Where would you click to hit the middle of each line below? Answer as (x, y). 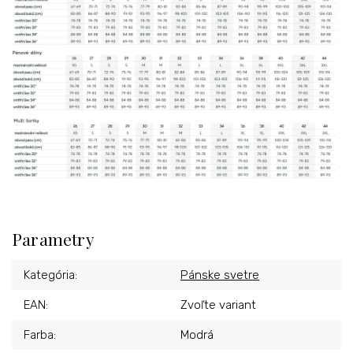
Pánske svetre (220, 275)
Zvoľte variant (218, 305)
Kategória (49, 275)
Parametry (53, 238)
